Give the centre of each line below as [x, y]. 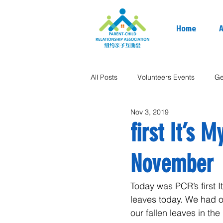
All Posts [104, 77]
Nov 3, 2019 [150, 112]
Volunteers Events [166, 77]
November [172, 164]
